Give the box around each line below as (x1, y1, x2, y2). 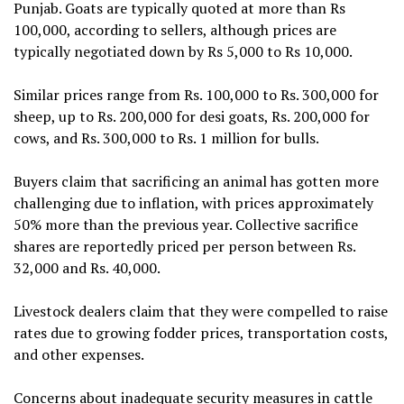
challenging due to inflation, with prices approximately (14, 193, 373, 214)
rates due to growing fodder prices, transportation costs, (14, 323, 388, 344)
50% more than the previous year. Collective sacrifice (14, 215, 358, 235)
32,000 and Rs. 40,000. (14, 258, 161, 279)
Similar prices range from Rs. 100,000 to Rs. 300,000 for (14, 85, 379, 106)
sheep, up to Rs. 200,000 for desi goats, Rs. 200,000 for (14, 106, 370, 127)
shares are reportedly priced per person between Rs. (14, 236, 355, 257)
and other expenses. (14, 344, 144, 365)
